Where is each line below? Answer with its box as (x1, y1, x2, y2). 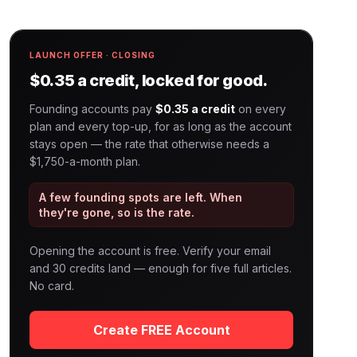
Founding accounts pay (29, 102, 156, 116)
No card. (29, 279, 75, 292)
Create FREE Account (92, 322, 230, 338)
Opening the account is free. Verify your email (29, 244, 272, 257)
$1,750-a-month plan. (29, 155, 141, 168)
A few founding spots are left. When (39, 190, 243, 204)
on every (235, 102, 287, 116)
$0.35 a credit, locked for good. (29, 71, 268, 90)
